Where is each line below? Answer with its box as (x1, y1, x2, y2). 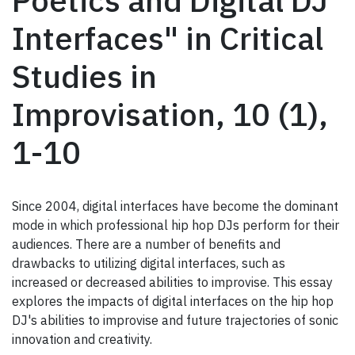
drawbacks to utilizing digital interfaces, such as (12, 255, 285, 272)
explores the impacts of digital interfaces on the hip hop (12, 293, 334, 310)
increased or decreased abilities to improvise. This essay (12, 274, 333, 291)
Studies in (12, 55, 157, 97)
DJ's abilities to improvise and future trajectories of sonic (12, 312, 338, 329)
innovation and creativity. (12, 331, 152, 348)
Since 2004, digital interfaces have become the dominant (12, 198, 338, 215)
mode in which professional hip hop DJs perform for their (12, 217, 339, 234)
